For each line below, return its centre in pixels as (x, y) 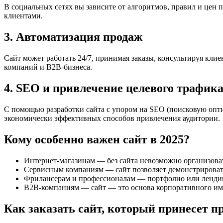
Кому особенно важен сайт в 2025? (97, 139)
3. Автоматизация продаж (73, 37)
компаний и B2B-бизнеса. (48, 67)
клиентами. (23, 16)
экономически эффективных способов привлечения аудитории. (112, 118)
